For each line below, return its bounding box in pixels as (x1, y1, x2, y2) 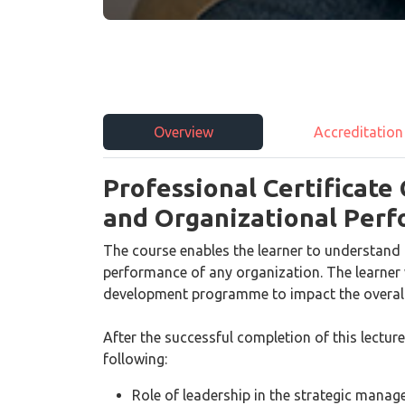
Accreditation (313, 123, 403, 140)
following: (103, 350, 167, 367)
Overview (153, 123, 213, 140)
